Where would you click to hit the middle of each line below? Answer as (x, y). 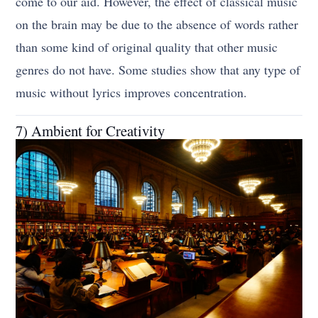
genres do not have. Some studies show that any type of (158, 69)
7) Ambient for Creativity (91, 130)
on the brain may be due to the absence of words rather (157, 24)
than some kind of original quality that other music (147, 46)
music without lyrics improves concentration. (132, 92)
